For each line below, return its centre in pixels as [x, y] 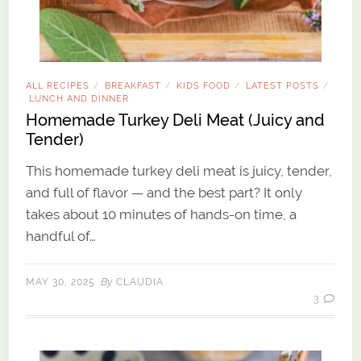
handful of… [61, 237]
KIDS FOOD [204, 86]
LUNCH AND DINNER [79, 99]
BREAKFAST [133, 86]
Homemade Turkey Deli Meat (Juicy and [176, 120]
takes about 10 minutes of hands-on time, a [162, 215]
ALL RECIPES [58, 86]
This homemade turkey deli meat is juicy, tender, [179, 171]
